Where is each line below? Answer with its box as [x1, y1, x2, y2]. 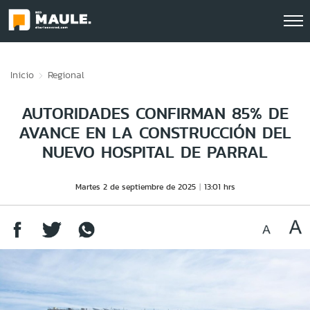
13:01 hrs [203, 181, 235, 192]
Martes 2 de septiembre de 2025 [75, 181, 196, 192]
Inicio [10, 68, 34, 82]
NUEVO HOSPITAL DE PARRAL [42, 140, 268, 164]
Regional [48, 68, 84, 82]
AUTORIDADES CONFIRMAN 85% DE [21, 101, 289, 125]
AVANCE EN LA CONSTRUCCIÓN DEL [19, 120, 291, 145]
